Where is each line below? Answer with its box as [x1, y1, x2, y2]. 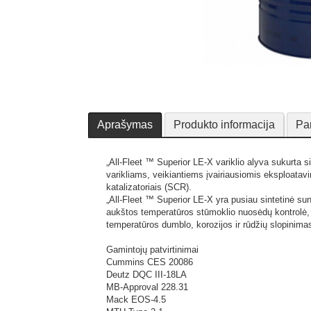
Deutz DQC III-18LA [106, 269, 187, 280]
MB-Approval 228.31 [106, 282, 188, 292]
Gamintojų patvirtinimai [106, 244, 199, 255]
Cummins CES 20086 [106, 257, 193, 267]
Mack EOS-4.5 [106, 294, 166, 305]
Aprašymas [97, 119, 153, 131]
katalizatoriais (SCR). [106, 182, 192, 192]
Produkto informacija [174, 119, 275, 131]
